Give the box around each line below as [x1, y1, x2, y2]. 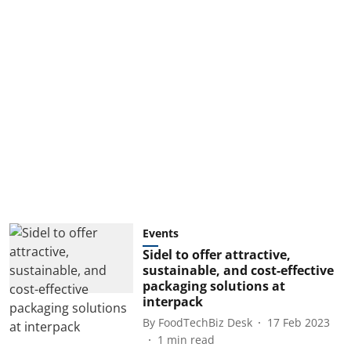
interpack [142, 293, 203, 310]
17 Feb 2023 [266, 314, 330, 330]
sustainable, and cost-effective [142, 262, 334, 279]
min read [166, 332, 215, 347]
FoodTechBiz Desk [157, 314, 252, 330]
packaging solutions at [142, 277, 285, 295]
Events [142, 226, 179, 241]
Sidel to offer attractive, [142, 246, 291, 263]
